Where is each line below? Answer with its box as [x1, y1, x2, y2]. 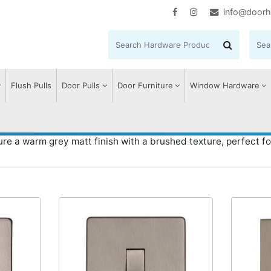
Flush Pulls [11, 80, 52, 90]
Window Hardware [189, 80, 260, 90]
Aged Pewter [76, 111, 195, 134]
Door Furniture [117, 80, 173, 90]
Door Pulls [62, 80, 100, 90]
